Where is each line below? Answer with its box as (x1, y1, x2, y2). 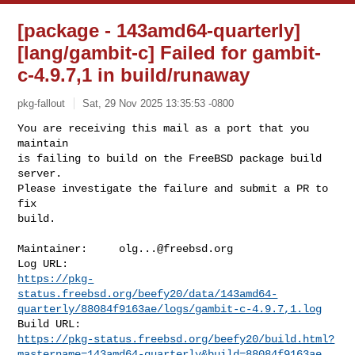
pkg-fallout (17, 97, 66, 109)
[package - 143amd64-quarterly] (17, 20, 301, 41)
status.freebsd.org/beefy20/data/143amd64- (17, 287, 278, 300)
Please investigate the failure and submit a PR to (17, 181, 329, 195)
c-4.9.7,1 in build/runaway (17, 64, 250, 86)
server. (17, 166, 63, 180)
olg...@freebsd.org (119, 242, 234, 255)
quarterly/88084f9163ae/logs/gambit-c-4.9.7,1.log (17, 302, 323, 315)
